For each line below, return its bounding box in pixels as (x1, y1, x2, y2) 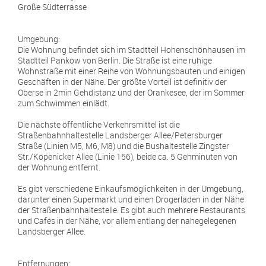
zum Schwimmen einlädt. (18, 97, 109, 109)
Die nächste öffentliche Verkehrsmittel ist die (18, 119, 180, 130)
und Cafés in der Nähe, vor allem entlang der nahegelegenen (18, 215, 236, 226)
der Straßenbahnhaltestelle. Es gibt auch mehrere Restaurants (18, 204, 245, 216)
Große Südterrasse (18, 1, 87, 12)
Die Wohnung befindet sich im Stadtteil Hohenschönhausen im (18, 44, 245, 55)
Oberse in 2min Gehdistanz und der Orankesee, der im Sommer (18, 87, 245, 98)
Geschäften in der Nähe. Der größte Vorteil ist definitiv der (18, 76, 227, 87)
